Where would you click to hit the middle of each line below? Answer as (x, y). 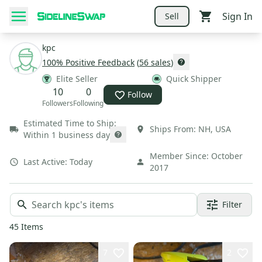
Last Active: (45, 162)
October (227, 156)
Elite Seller (77, 79)
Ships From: (173, 129)
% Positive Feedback (95, 62)
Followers (58, 103)
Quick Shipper (194, 79)
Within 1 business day (67, 135)
